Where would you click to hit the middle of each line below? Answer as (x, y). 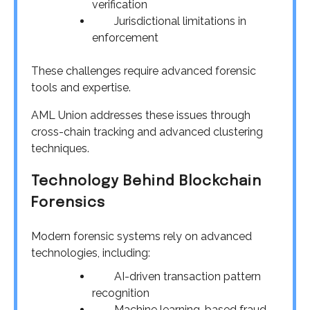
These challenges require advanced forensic (144, 71)
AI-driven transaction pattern (176, 277)
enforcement (125, 37)
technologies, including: (91, 253)
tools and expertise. (81, 87)
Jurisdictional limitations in (169, 21)
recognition (121, 293)
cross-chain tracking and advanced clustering (147, 131)
